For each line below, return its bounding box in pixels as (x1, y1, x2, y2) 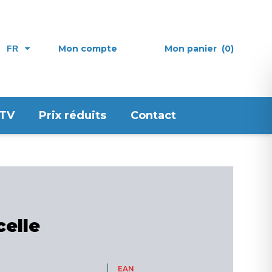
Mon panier (165, 42, 217, 54)
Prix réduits (39, 109, 106, 122)
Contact (131, 109, 176, 122)
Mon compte (58, 42, 117, 54)
